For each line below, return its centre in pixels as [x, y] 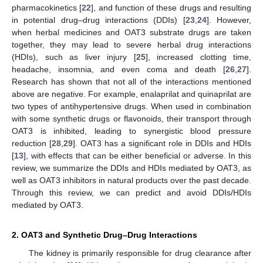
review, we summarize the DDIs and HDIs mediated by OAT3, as [131, 168]
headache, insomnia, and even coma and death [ [119, 69]
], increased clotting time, [198, 57]
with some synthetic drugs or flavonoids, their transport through [131, 118]
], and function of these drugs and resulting [171, 7]
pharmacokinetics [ [47, 7]
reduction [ [32, 143]
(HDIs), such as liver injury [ [74, 57]
